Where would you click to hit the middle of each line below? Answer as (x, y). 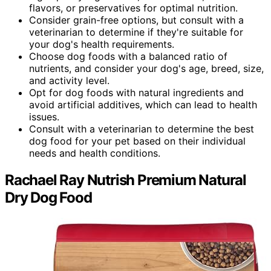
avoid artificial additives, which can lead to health (143, 104)
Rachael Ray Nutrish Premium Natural (126, 180)
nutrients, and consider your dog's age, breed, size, (146, 68)
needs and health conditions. (95, 153)
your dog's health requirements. (102, 44)
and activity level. (69, 80)
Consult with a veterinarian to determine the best (142, 129)
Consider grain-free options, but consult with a (136, 20)
